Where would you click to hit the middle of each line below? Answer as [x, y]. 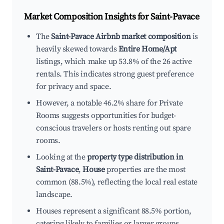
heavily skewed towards [77, 49]
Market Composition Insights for [87, 17]
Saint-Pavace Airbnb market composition [121, 37]
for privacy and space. [74, 87]
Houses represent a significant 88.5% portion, [114, 211]
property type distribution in [135, 157]
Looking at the [61, 157]
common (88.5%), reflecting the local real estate [117, 182]
